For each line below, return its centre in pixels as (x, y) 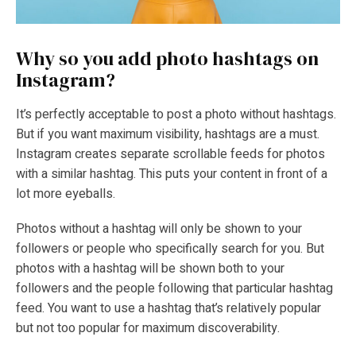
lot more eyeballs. (67, 194)
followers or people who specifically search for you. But (170, 248)
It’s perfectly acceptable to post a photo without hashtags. (176, 115)
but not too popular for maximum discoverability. (148, 328)
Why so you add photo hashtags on (167, 58)
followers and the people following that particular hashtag (174, 288)
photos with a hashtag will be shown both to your (150, 268)
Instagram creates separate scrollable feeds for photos (170, 155)
